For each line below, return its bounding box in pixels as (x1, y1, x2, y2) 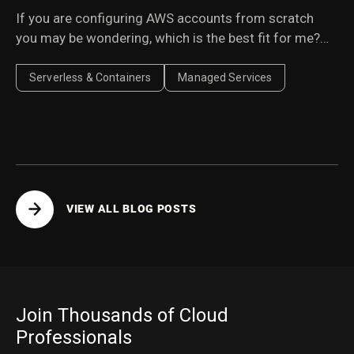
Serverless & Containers (29, 70, 152, 84)
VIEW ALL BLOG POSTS (66, 202, 197, 216)
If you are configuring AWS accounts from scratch (16, 9, 314, 26)
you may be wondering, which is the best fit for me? (16, 29, 320, 46)
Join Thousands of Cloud (16, 303, 228, 326)
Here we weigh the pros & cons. (16, 49, 202, 66)
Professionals (16, 326, 132, 348)
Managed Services (178, 70, 273, 84)
